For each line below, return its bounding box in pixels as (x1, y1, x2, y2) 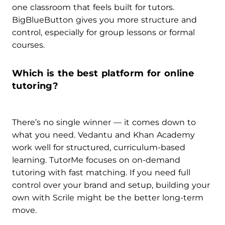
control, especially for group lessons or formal (12, 27, 195, 37)
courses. (12, 40, 45, 50)
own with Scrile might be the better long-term (12, 192, 203, 202)
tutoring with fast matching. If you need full (12, 167, 190, 177)
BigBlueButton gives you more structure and (12, 15, 197, 25)
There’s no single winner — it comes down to (12, 117, 196, 127)
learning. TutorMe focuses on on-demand (12, 155, 180, 165)
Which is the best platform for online (12, 67, 194, 79)
